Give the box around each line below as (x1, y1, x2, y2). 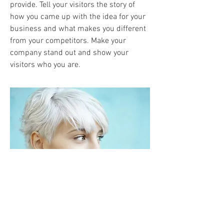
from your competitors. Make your (10, 36, 126, 46)
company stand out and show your (10, 48, 128, 58)
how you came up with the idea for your (10, 12, 145, 22)
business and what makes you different (10, 24, 146, 34)
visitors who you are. (10, 60, 80, 70)
